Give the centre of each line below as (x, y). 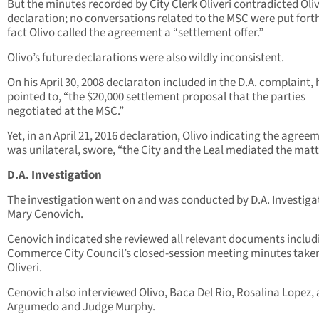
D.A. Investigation (54, 176)
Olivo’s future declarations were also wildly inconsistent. (146, 58)
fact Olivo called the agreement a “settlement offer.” (135, 33)
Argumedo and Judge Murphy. (81, 307)
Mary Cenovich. (45, 215)
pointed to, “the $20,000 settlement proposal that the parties (156, 97)
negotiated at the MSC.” (66, 111)
